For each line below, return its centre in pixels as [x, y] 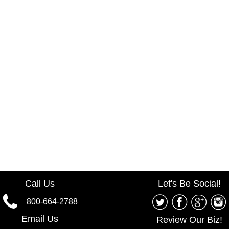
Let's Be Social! [189, 184]
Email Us [40, 219]
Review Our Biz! [189, 220]
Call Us [40, 184]
